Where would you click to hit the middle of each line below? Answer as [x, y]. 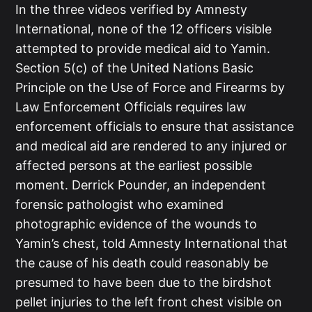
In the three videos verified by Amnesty [132, 9]
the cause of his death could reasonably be [142, 263]
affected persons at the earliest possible [134, 165]
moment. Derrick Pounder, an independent [141, 185]
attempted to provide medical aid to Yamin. [143, 48]
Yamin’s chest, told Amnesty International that [152, 243]
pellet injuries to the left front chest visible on [149, 302]
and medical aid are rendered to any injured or [151, 146]
